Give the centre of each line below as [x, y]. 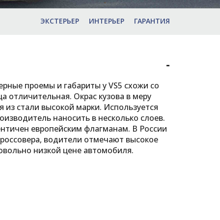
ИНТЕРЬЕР [107, 21]
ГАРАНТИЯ [152, 21]
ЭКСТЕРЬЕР [60, 21]
